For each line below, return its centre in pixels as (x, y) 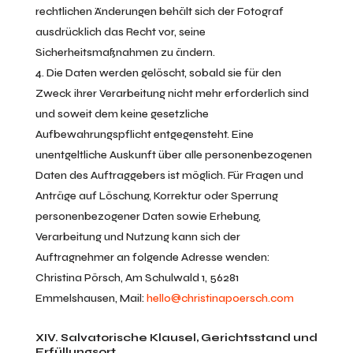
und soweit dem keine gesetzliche (122, 114)
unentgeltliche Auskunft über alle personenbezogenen (173, 155)
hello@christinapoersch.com (220, 298)
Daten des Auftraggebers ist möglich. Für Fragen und (169, 175)
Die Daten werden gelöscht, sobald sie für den (163, 73)
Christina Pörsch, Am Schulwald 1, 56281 (137, 278)
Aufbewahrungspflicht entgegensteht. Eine (144, 134)
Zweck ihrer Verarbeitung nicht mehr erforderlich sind (172, 93)
